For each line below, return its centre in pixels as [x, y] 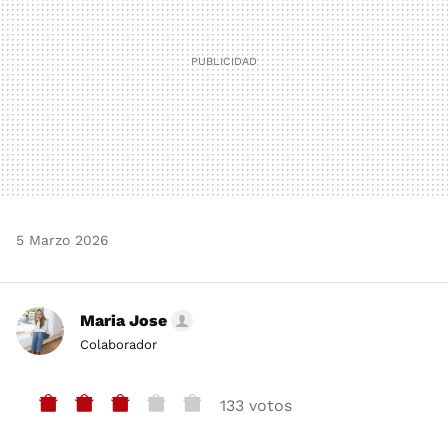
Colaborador [118, 345]
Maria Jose [123, 321]
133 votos [256, 406]
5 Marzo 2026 [62, 240]
